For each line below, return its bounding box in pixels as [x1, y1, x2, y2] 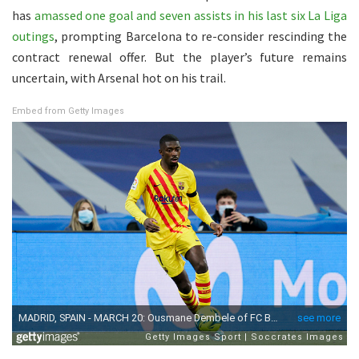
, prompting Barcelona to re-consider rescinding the [54, 28, 347, 45]
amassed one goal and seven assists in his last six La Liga [34, 7, 348, 24]
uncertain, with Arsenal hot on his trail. [12, 70, 226, 87]
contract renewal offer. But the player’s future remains [12, 49, 347, 66]
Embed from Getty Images [12, 106, 124, 117]
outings [12, 28, 54, 45]
